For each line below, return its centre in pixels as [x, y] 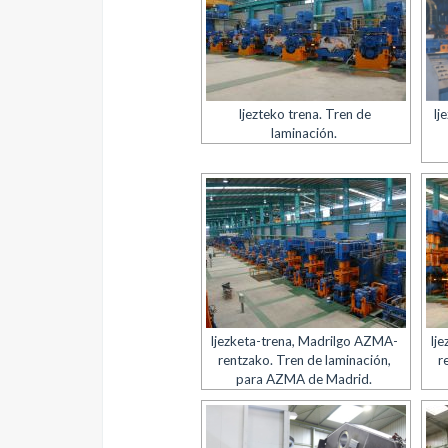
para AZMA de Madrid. [304, 379]
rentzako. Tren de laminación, [304, 360]
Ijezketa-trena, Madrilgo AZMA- [304, 341]
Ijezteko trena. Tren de [304, 114]
